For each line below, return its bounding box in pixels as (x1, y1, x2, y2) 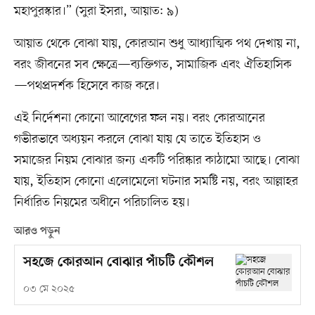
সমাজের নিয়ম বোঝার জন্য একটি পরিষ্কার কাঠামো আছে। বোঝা (13, 151, 300, 169)
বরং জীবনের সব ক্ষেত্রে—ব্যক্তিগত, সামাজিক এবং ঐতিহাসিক (13, 56, 292, 73)
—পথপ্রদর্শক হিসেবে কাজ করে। (13, 77, 160, 94)
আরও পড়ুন (13, 224, 60, 238)
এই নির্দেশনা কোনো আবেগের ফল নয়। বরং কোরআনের (13, 109, 265, 127)
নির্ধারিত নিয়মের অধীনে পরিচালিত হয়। (13, 193, 190, 211)
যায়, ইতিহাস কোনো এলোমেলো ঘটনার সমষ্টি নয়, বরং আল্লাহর (13, 172, 298, 190)
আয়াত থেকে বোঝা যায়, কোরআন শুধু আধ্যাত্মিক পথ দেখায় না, (13, 34, 300, 52)
